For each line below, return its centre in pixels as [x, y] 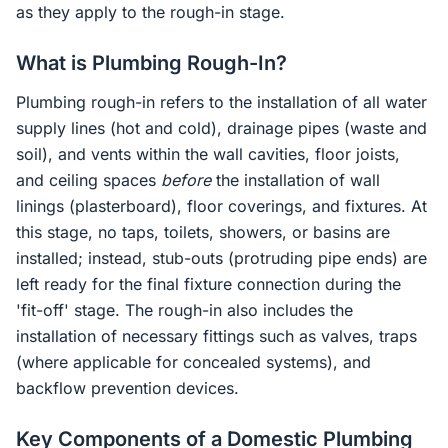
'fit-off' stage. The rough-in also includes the [184, 310]
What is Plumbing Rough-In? [151, 63]
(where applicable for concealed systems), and [193, 362]
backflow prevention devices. [127, 388]
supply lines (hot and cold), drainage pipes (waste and [221, 128]
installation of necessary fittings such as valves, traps [216, 336]
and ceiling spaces [88, 180]
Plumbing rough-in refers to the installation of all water [221, 102]
